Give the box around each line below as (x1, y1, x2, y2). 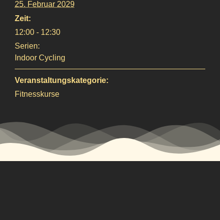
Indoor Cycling (15, 53, 65, 62)
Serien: (15, 41, 40, 50)
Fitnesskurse (15, 89, 59, 98)
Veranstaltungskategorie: (15, 76, 109, 84)
